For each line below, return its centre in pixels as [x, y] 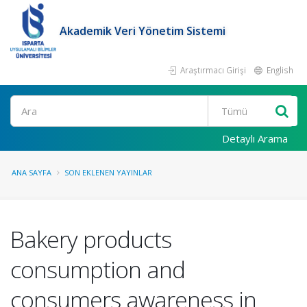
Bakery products [91, 239]
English [279, 70]
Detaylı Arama [255, 138]
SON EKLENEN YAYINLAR [108, 172]
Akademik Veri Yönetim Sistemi [143, 31]
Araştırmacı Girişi [212, 70]
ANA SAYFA [32, 172]
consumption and [98, 269]
